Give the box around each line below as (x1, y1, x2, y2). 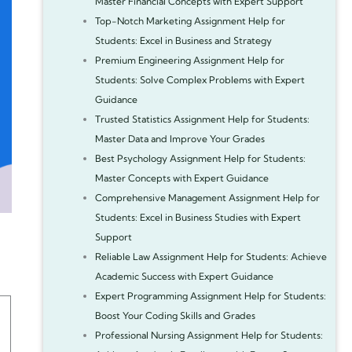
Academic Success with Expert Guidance (94, 270, 273, 282)
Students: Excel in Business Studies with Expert (94, 211, 301, 223)
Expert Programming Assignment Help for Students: (94, 290, 326, 302)
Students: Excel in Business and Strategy (94, 35, 272, 46)
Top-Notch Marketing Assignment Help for (94, 15, 285, 27)
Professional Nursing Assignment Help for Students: (94, 329, 323, 341)
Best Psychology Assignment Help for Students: (94, 152, 306, 164)
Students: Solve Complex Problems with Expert (94, 74, 305, 86)
